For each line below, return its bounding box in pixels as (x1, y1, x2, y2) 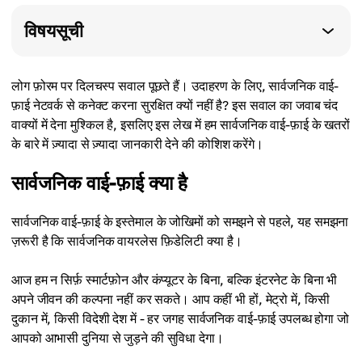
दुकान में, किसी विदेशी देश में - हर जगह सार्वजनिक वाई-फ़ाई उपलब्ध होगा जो (11, 310, 350, 326)
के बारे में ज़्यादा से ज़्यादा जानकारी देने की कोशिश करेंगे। (11, 136, 263, 152)
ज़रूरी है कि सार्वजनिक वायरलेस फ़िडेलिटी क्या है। (11, 233, 242, 249)
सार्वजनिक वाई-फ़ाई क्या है (11, 170, 187, 194)
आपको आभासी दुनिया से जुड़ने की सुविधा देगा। (11, 330, 224, 346)
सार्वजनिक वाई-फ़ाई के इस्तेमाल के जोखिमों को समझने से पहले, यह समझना (11, 213, 349, 229)
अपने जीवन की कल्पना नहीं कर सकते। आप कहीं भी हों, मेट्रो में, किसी (11, 291, 330, 307)
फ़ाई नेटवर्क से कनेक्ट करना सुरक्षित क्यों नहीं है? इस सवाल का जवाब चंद (11, 97, 339, 113)
